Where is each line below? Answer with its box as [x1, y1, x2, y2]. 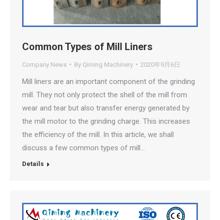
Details [22, 160, 44, 167]
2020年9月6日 [140, 60, 180, 68]
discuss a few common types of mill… [22, 143, 145, 152]
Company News [22, 60, 67, 68]
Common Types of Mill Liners [22, 40, 153, 53]
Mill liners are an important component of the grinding [22, 77, 195, 86]
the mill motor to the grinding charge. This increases [22, 116, 190, 126]
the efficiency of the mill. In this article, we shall [22, 130, 174, 139]
